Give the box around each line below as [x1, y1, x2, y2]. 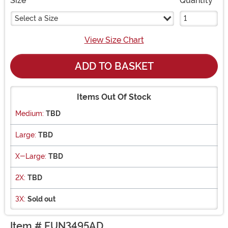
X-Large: [15, 152, 46, 161]
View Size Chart [84, 35, 144, 45]
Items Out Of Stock [77, 92, 151, 102]
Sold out [27, 195, 55, 204]
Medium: [15, 109, 44, 118]
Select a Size [15, 14, 58, 23]
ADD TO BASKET [74, 60, 154, 73]
